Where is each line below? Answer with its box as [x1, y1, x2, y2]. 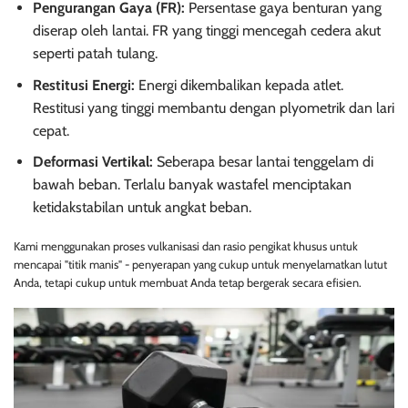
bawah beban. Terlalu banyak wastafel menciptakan [32, 176, 352, 194]
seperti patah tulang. [32, 44, 158, 62]
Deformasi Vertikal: [32, 153, 153, 171]
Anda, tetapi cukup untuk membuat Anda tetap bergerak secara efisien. [14, 275, 362, 290]
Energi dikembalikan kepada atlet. [134, 76, 343, 94]
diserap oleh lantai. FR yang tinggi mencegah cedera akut [32, 21, 381, 39]
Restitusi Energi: [32, 76, 135, 94]
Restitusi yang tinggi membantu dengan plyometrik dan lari [32, 98, 394, 117]
